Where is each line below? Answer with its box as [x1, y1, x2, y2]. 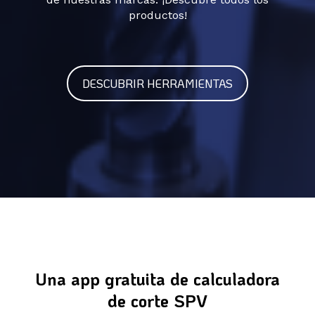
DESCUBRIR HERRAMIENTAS [82, 76, 233, 91]
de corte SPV [108, 290, 207, 311]
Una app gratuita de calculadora [35, 268, 280, 290]
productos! [128, 8, 187, 22]
